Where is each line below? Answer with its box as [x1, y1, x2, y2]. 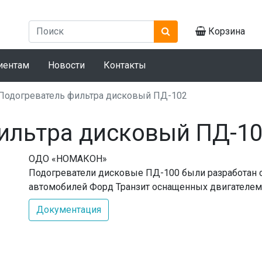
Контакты [104, 59, 146, 71]
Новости [48, 59, 85, 71]
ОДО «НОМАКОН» [29, 153, 107, 164]
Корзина [206, 25, 245, 37]
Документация [36, 204, 101, 215]
